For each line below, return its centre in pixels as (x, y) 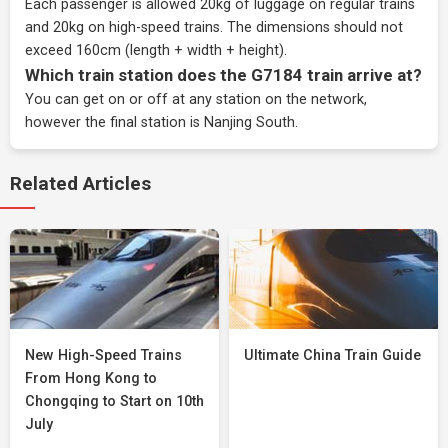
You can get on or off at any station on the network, (196, 99)
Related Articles (80, 183)
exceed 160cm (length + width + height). (156, 50)
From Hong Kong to (91, 378)
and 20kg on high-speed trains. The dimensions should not (214, 27)
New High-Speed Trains (103, 355)
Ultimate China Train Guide (332, 355)
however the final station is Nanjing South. (161, 122)
